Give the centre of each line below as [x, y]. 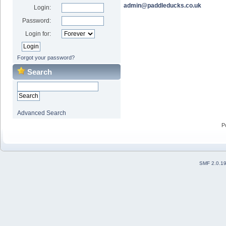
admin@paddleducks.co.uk [162, 6]
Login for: [38, 34]
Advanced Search [41, 113]
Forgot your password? [46, 57]
